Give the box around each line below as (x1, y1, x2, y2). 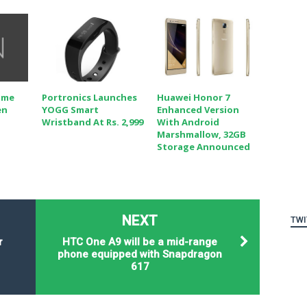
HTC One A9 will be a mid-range (62, 235, 218, 248)
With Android (156, 116, 219, 129)
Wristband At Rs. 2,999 (41, 116, 143, 129)
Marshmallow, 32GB (156, 128, 246, 141)
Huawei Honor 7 (156, 91, 230, 104)
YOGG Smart (41, 103, 99, 116)
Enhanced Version (156, 103, 239, 116)
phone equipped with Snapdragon (58, 247, 223, 260)
